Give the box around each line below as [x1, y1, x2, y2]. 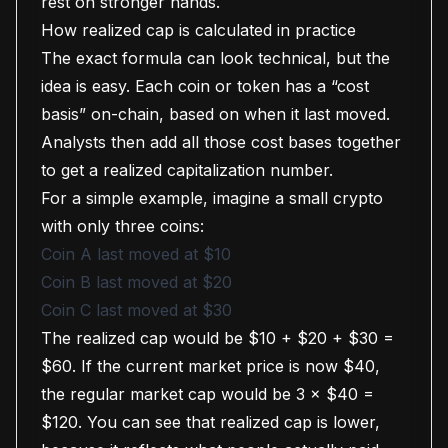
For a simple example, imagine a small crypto [41, 188, 383, 208]
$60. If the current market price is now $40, [41, 356, 380, 376]
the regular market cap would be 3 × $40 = [41, 384, 374, 404]
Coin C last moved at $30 [41, 300, 232, 320]
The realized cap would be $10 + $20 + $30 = [41, 328, 394, 348]
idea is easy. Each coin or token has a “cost [41, 76, 369, 96]
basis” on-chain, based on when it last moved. [41, 104, 390, 124]
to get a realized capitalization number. [41, 160, 333, 180]
